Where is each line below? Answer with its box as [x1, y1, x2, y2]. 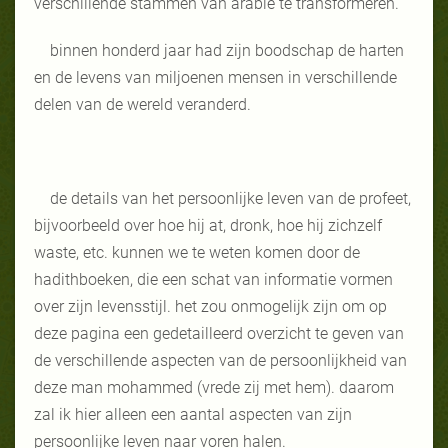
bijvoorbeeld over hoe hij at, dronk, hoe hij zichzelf [34, 215, 382, 235]
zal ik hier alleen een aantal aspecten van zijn [34, 404, 352, 424]
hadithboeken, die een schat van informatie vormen [34, 269, 393, 289]
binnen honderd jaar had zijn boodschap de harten [50, 40, 404, 60]
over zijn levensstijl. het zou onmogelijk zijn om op [34, 296, 387, 316]
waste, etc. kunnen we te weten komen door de [34, 242, 360, 262]
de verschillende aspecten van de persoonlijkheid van [34, 350, 407, 370]
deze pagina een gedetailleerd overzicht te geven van [34, 323, 404, 343]
